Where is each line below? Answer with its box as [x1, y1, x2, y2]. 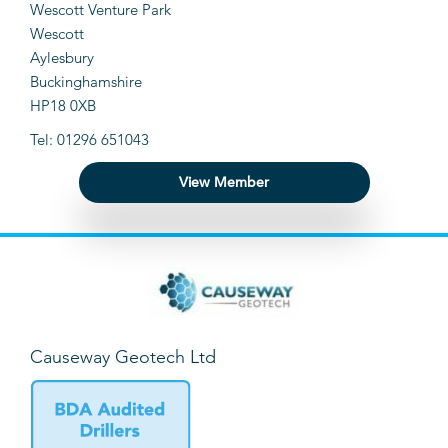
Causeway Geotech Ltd [30, 346, 216, 369]
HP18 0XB [30, 96, 96, 116]
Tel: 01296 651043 [30, 130, 149, 150]
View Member [179, 173, 269, 192]
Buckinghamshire [30, 72, 142, 92]
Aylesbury [30, 48, 94, 68]
